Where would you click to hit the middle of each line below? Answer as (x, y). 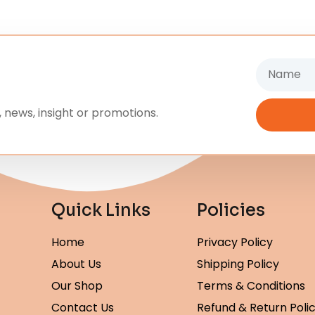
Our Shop (77, 285)
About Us (77, 264)
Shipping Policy (238, 264)
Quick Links (101, 210)
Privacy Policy (234, 242)
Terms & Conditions (251, 285)
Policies (231, 210)
